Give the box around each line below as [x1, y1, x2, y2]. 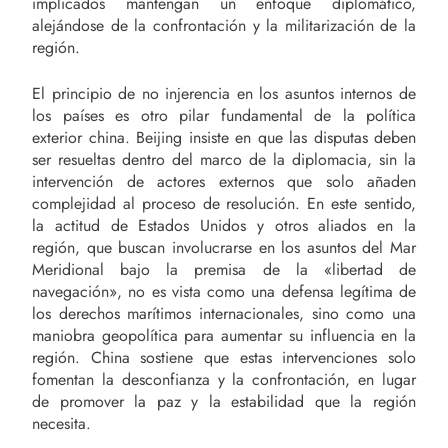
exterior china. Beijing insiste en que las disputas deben [32, 126, 416, 150]
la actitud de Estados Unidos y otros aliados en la [32, 214, 416, 238]
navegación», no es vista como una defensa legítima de [32, 280, 416, 304]
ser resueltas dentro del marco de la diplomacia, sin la [32, 148, 416, 172]
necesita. [32, 412, 91, 436]
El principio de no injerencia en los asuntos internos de [32, 82, 416, 106]
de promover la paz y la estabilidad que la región [32, 390, 416, 414]
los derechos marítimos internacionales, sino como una [32, 302, 416, 326]
